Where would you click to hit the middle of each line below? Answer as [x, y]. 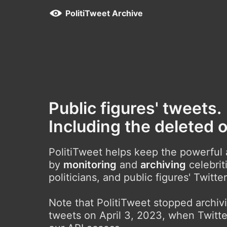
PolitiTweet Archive [104, 13]
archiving [163, 165]
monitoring [90, 165]
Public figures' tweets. [135, 108]
